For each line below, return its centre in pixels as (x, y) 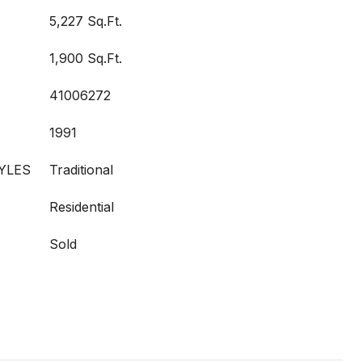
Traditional (81, 170)
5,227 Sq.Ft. (86, 21)
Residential (82, 207)
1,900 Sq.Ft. (86, 58)
